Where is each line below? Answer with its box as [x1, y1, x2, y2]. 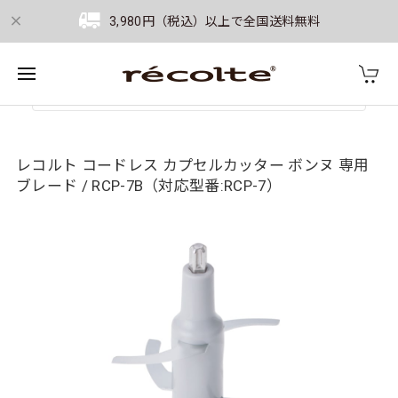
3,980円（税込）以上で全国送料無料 [108, 14, 321, 28]
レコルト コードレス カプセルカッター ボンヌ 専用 [16, 156, 370, 174]
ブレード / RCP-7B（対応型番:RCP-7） [16, 177, 283, 195]
